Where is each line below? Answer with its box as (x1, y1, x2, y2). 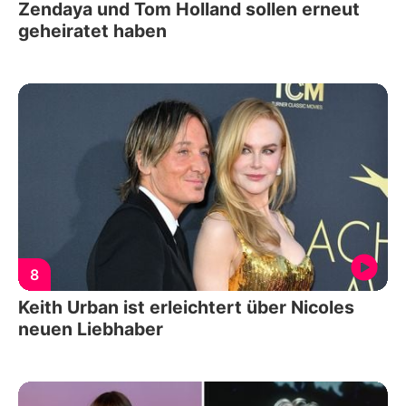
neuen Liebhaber (18, 318, 163, 341)
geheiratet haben (18, 19, 167, 42)
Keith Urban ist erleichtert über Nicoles (18, 296, 354, 319)
